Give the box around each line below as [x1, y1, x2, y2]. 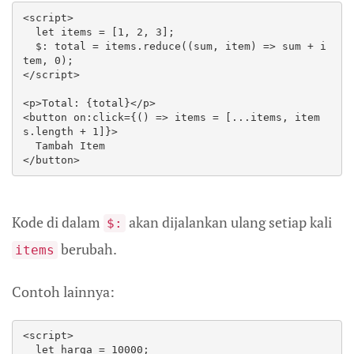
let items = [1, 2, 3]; [23, 25, 36, 38]
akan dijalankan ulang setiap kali [126, 213, 332, 232]
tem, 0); [23, 54, 73, 66]
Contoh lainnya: [12, 282, 115, 302]
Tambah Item [23, 139, 36, 152]
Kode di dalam [12, 213, 104, 232]
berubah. [58, 239, 117, 259]
